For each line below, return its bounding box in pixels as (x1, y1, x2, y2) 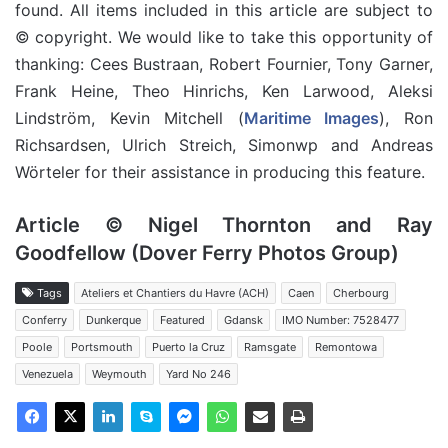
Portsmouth (71, 340, 133, 354)
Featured (160, 313, 205, 327)
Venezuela (22, 367, 73, 381)
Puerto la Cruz (152, 340, 225, 354)
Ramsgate (244, 340, 296, 354)
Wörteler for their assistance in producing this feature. (15, 162, 425, 182)
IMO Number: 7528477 (282, 313, 399, 327)
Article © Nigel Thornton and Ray (15, 213, 433, 237)
